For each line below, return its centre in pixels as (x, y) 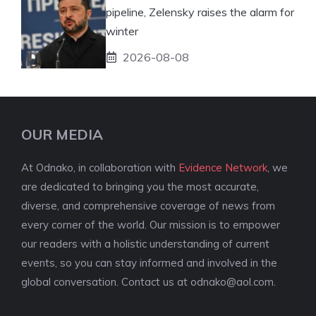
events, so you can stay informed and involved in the (149, 262)
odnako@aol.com (232, 281)
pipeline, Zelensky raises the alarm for (200, 12)
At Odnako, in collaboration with (100, 167)
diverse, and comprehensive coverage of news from (148, 205)
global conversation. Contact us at (106, 281)
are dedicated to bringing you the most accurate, (140, 186)
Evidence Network (223, 167)
